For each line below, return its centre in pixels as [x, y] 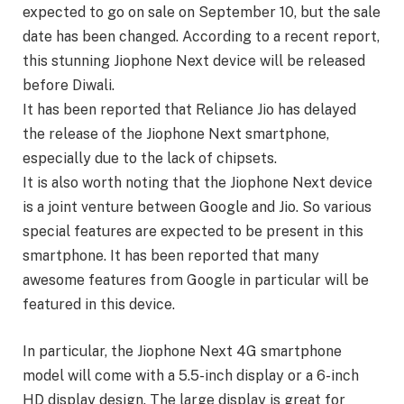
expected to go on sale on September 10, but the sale [202, 13]
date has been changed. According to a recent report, [201, 37]
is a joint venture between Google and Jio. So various [197, 207]
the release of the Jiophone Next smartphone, [176, 134]
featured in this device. [99, 305]
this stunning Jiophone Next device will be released [194, 61]
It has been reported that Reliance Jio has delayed [189, 110]
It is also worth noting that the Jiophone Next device [197, 183]
